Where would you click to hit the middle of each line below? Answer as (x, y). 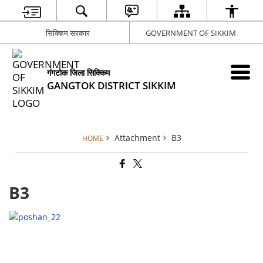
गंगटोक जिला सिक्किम (79, 73)
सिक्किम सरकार (68, 33)
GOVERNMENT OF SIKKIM (190, 33)
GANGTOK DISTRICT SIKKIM (112, 85)
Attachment (137, 138)
